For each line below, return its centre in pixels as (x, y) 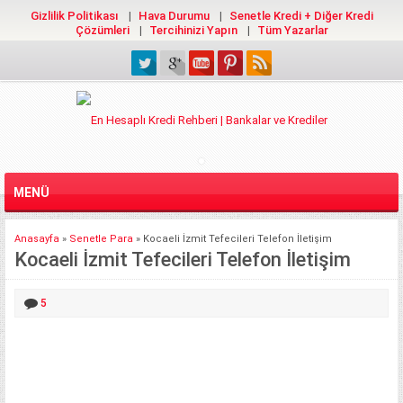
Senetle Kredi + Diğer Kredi (301, 16)
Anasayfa (37, 238)
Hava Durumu (174, 16)
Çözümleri (102, 30)
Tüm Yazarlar (292, 30)
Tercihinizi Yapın (193, 30)
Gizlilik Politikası (74, 16)
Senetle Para (101, 238)
